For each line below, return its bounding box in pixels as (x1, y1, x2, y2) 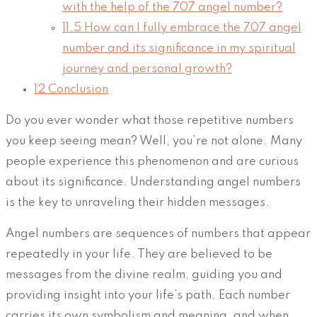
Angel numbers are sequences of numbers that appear (6, 227, 311, 240)
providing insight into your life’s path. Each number (6, 289, 290, 301)
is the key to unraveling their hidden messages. (6, 196, 270, 209)
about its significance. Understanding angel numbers (6, 175, 301, 188)
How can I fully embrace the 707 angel (81, 21, 301, 34)
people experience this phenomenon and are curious (6, 155, 299, 168)
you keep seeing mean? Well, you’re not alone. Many (6, 134, 302, 147)
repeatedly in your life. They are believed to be (6, 248, 272, 260)
